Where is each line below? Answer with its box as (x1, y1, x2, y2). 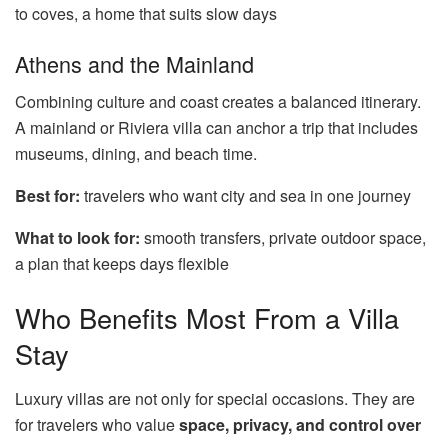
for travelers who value (15, 412, 179, 436)
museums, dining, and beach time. (15, 142, 257, 166)
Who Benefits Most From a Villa (15, 297, 399, 337)
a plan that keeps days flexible (15, 252, 229, 276)
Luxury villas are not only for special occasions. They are (15, 386, 415, 410)
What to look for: (15, 226, 140, 250)
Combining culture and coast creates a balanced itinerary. (15, 90, 421, 114)
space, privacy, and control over (179, 412, 421, 436)
